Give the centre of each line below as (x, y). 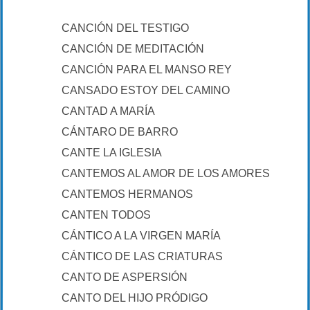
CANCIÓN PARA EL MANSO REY (147, 70)
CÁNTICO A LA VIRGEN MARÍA (141, 236)
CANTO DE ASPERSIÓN (125, 277)
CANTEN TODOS (106, 215)
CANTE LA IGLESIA (112, 153)
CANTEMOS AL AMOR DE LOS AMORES (166, 173)
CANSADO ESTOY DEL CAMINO (146, 90)
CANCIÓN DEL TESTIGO (125, 28)
